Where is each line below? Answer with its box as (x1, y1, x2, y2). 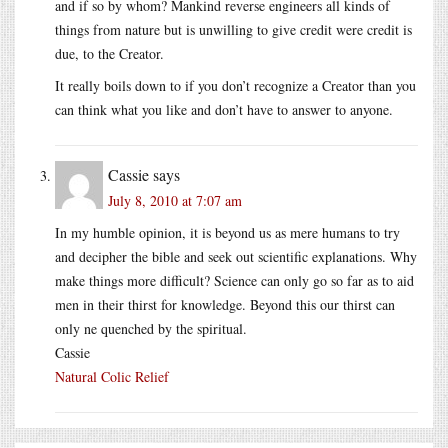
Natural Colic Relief (55, 366, 169, 386)
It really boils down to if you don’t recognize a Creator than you (55, 75, 416, 95)
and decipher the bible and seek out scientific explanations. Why (55, 246, 417, 266)
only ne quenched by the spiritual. (55, 318, 247, 338)
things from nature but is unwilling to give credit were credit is (55, 19, 412, 39)
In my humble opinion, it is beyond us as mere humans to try (55, 222, 400, 242)
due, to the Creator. (55, 43, 164, 63)
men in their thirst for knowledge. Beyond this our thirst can (55, 294, 395, 314)
